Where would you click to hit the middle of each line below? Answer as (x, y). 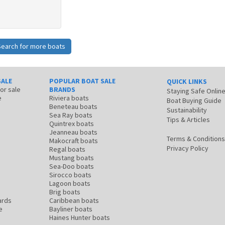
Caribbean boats (74, 200)
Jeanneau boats (73, 132)
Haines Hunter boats (80, 217)
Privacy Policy (188, 148)
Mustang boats (72, 157)
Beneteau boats (73, 106)
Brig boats (65, 192)
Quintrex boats (72, 123)
